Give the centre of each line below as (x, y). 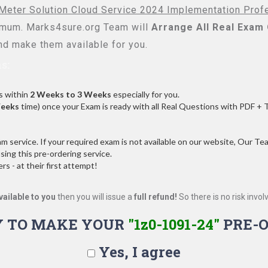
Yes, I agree (138, 252)
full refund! (156, 197)
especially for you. (145, 94)
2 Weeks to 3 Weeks (71, 94)
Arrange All (180, 27)
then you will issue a (95, 197)
